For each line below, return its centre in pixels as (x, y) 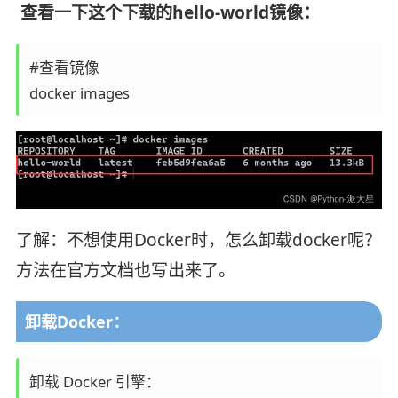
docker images (79, 92)
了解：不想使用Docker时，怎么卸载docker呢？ (198, 240)
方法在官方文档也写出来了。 (125, 271)
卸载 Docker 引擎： (95, 381)
